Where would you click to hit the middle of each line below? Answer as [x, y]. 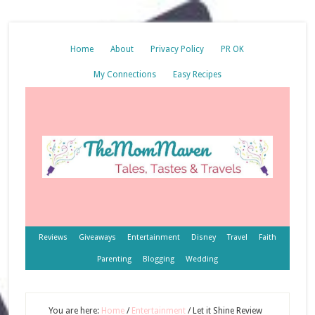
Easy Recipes [197, 75]
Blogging [158, 259]
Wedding [201, 259]
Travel [237, 237]
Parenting [114, 259]
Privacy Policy [178, 49]
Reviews [53, 237]
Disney [203, 237]
